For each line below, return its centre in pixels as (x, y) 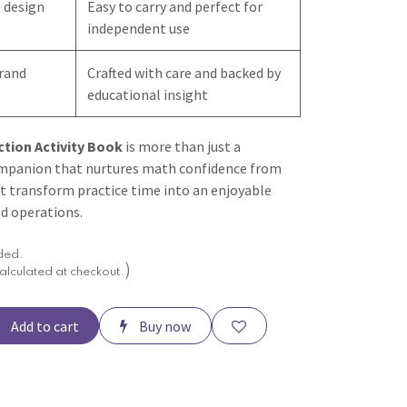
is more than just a (182, 147)
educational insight (148, 95)
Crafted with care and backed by (184, 73)
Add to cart (43, 326)
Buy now (163, 326)
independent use (139, 29)
